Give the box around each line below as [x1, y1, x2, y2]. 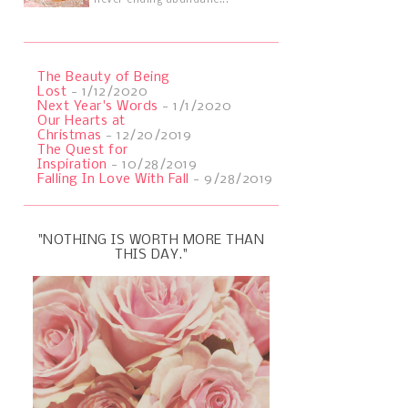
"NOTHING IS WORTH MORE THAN [37, 232, 265, 248]
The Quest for [37, 142, 128, 158]
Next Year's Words [37, 98, 158, 114]
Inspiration [37, 157, 107, 172]
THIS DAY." [115, 247, 188, 262]
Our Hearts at [37, 113, 126, 128]
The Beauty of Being [37, 69, 170, 85]
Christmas [37, 127, 102, 143]
